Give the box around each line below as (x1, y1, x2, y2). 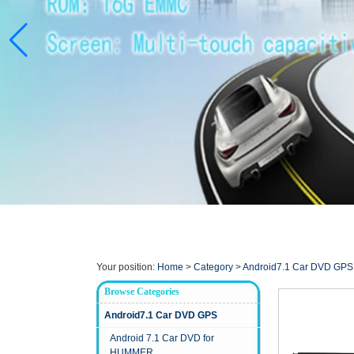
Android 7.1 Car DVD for (110, 333, 214, 345)
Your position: (96, 262, 157, 273)
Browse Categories (104, 286, 179, 298)
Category (194, 262, 233, 273)
